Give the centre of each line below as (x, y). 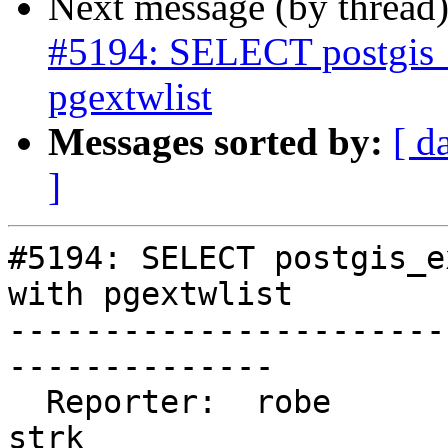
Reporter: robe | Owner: (27, 402)
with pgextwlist (150, 294)
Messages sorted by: (215, 142)
